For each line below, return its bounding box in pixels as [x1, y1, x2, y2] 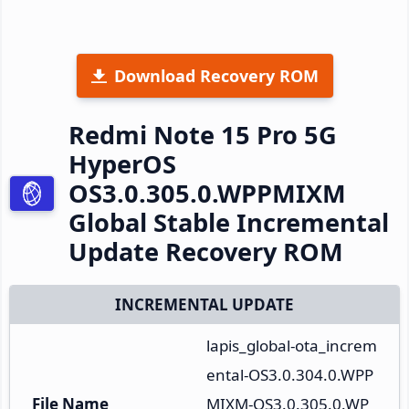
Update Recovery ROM [68, 234, 343, 268]
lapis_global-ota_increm [206, 334, 377, 356]
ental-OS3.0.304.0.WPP [206, 363, 373, 385]
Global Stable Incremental [68, 204, 389, 239]
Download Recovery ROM [113, 64, 319, 87]
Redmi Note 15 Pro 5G [68, 117, 337, 152]
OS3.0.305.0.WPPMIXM [68, 175, 346, 210]
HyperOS [68, 146, 176, 181]
